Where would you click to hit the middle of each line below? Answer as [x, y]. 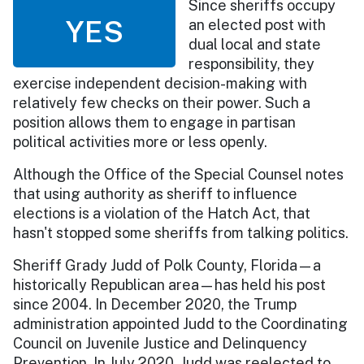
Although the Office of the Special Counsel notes [178, 174]
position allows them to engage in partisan [154, 122]
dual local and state [255, 44]
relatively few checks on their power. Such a [162, 102]
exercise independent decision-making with [160, 83]
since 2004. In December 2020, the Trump [155, 304]
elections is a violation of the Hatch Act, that [162, 213]
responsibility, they [251, 63]
